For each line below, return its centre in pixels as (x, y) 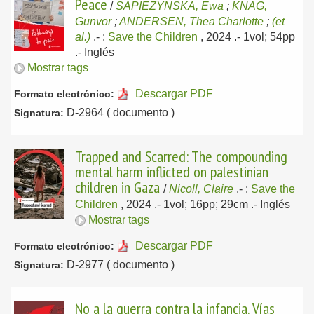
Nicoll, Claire (201, 189)
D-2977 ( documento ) (119, 265)
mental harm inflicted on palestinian (172, 172)
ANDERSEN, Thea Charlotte (191, 21)
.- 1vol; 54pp (265, 37)
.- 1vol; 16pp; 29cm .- (207, 204)
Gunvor (93, 21)
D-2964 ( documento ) (119, 112)
